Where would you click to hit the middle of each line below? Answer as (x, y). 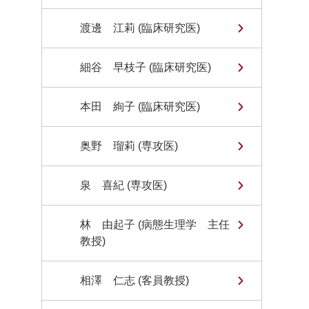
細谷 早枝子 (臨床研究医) (146, 67)
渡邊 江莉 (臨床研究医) (140, 28)
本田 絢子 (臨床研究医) (140, 107)
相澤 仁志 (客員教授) (134, 280)
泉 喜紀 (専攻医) (123, 185)
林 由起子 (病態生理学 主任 (155, 225)
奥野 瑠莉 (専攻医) (129, 146)
